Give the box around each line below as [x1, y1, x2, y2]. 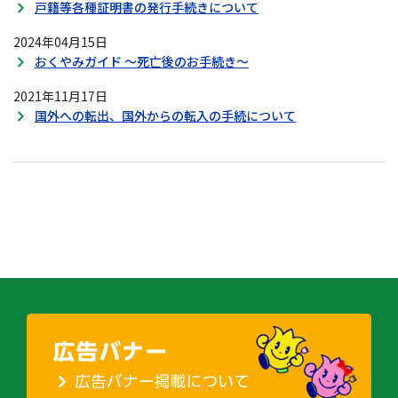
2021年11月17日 [13, 87, 107, 105]
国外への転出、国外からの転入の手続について [35, 107, 296, 124]
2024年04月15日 [13, 33, 107, 51]
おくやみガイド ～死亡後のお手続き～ [35, 52, 249, 70]
